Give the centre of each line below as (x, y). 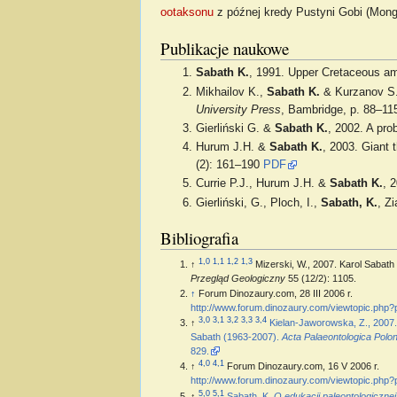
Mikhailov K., (232, 92)
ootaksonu (187, 12)
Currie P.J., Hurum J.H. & (263, 184)
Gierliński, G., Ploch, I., (259, 202)
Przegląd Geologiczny (237, 279)
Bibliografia (199, 238)
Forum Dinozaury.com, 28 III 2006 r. (326, 294)
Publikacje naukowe (224, 48)
